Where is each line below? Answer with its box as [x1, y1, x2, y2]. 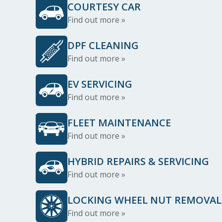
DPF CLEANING [67, 39, 139, 52]
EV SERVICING [67, 77, 132, 91]
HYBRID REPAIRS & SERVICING [67, 155, 209, 168]
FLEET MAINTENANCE [67, 116, 171, 129]
